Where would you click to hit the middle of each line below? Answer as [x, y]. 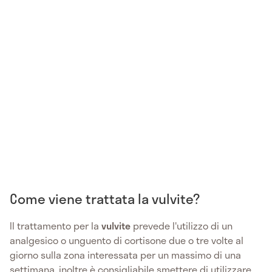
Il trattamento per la [56, 226]
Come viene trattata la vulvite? [105, 199]
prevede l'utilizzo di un [182, 226]
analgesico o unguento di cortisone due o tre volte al [127, 240]
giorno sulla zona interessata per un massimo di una [125, 255]
